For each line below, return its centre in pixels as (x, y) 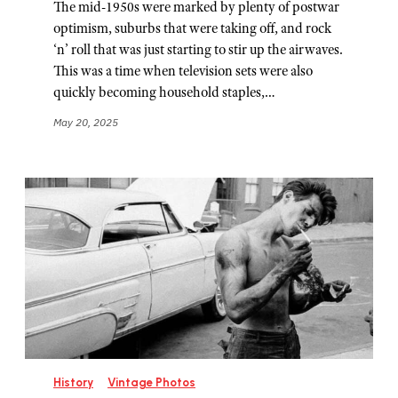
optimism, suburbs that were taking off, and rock (192, 28)
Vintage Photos (151, 382)
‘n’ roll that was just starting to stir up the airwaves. (198, 50)
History (73, 382)
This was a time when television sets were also (183, 71)
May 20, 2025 (86, 123)
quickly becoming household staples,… (164, 92)
